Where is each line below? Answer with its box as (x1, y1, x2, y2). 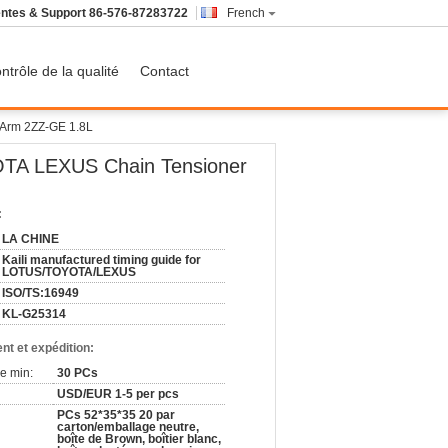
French (227, 6, 265, 20)
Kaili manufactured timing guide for (2, 253, 201, 267)
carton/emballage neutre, (57, 420, 199, 434)
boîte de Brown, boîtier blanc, (57, 432, 221, 446)
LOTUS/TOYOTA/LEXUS (2, 265, 136, 279)
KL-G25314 (2, 307, 66, 321)
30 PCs (57, 366, 98, 380)
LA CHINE (2, 232, 59, 246)
